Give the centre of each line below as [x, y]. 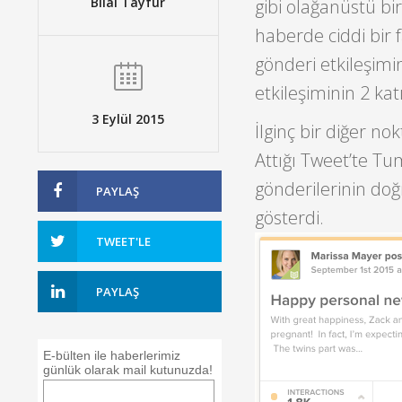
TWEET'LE [123, 241]
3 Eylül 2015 [128, 118]
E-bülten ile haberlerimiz [112, 355]
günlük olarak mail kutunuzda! [128, 369]
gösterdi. [289, 217]
